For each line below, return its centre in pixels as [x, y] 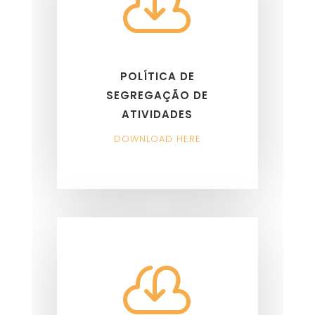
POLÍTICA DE [157, 76]
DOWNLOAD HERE [157, 139]
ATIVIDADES [157, 114]
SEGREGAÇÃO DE [157, 95]
